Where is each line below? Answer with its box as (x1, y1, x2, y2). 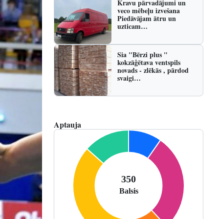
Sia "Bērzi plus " (117, 49, 168, 60)
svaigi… (117, 73, 141, 83)
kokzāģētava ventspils (117, 57, 181, 67)
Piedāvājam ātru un (117, 13, 176, 23)
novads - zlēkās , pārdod (117, 65, 189, 75)
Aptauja (54, 119, 81, 130)
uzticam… (117, 21, 148, 31)
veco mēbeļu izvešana (117, 5, 180, 16)
